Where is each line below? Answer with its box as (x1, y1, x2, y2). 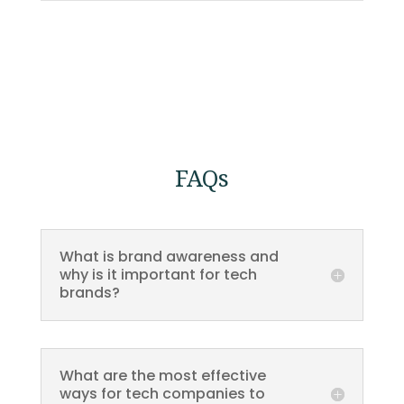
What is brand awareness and (59, 246, 279, 267)
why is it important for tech (59, 264, 257, 285)
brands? (59, 282, 120, 303)
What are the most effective (59, 365, 266, 386)
